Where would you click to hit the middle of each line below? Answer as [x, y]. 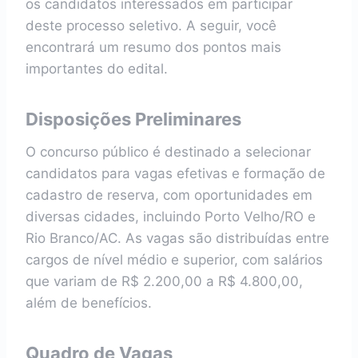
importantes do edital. [97, 69]
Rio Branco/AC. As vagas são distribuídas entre [177, 238]
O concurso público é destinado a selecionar [168, 152]
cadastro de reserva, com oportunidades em [169, 195]
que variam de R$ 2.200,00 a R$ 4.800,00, [164, 281]
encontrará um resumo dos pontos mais [153, 47]
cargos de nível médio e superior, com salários [174, 260]
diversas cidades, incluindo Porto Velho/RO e [171, 217]
